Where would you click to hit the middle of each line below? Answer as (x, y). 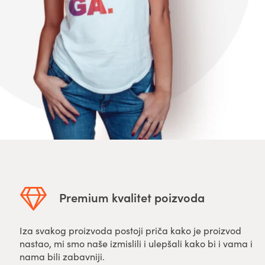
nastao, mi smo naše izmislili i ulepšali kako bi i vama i (136, 243)
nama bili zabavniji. (62, 256)
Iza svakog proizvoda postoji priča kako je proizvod (131, 230)
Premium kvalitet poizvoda (132, 197)
